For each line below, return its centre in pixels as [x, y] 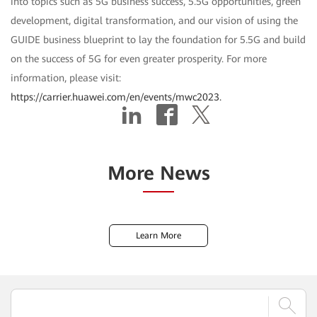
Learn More [158, 235]
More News [158, 173]
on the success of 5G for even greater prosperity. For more [139, 58]
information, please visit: [66, 77]
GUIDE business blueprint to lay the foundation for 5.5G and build [158, 39]
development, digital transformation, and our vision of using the [154, 20]
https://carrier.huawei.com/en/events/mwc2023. [116, 97]
